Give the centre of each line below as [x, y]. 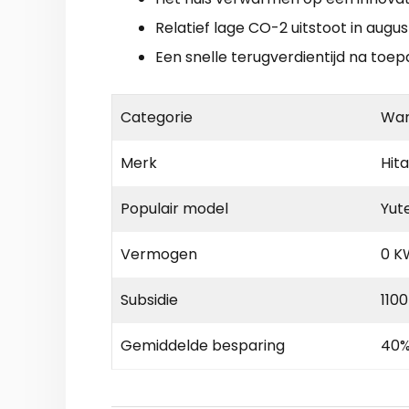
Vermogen [159, 254]
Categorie [157, 117]
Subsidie [149, 299]
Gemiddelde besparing [203, 345]
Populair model [174, 208]
